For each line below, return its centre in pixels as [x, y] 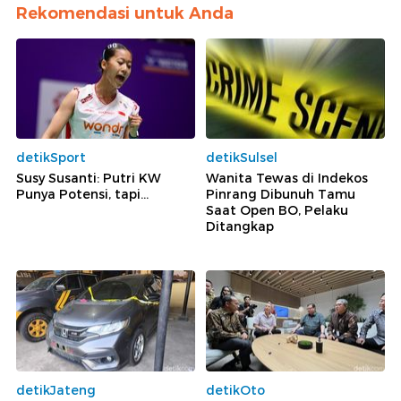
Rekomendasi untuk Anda [125, 13]
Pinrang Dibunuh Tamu [281, 195]
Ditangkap [240, 227]
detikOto [235, 390]
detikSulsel [242, 158]
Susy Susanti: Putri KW [89, 179]
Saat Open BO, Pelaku [277, 211]
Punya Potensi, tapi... [82, 195]
